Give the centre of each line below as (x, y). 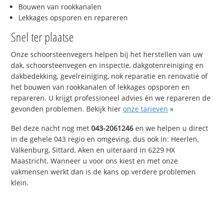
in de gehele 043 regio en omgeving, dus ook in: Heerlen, (105, 139)
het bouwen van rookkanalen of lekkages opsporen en (101, 87)
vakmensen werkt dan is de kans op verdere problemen (104, 171)
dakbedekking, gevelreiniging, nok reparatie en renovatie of (110, 76)
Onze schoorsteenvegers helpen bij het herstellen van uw (107, 54)
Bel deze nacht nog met (51, 128)
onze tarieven (146, 109)
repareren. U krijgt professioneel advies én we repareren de (111, 98)
